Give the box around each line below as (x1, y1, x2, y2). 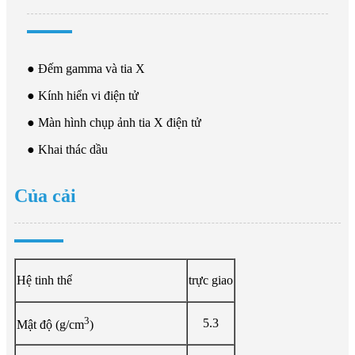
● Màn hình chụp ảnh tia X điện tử (27, 115, 201, 129)
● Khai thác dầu (27, 142, 108, 156)
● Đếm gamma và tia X (27, 61, 145, 75)
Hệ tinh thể (17, 273, 72, 287)
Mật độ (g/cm (17, 318, 84, 332)
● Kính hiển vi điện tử (27, 88, 139, 102)
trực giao (189, 273, 233, 287)
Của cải (14, 185, 76, 206)
